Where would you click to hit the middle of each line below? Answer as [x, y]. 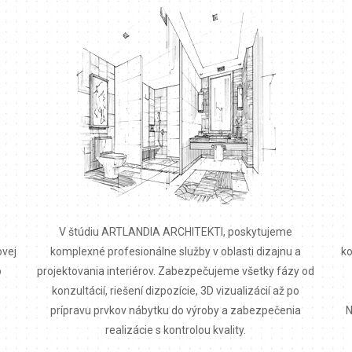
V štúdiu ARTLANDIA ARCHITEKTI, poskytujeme [176, 231]
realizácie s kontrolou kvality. [176, 330]
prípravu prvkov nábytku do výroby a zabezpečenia [176, 310]
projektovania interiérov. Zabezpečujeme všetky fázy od [176, 271]
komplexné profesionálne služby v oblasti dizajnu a [176, 251]
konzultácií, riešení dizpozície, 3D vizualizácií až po [176, 290]
